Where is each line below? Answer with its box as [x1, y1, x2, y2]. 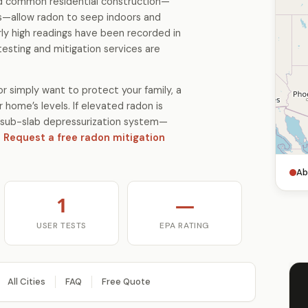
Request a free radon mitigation [3, 131, 165, 144]
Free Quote [101, 276, 151, 287]
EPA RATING [159, 220, 210, 231]
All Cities [7, 276, 45, 287]
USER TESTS [36, 220, 87, 231]
